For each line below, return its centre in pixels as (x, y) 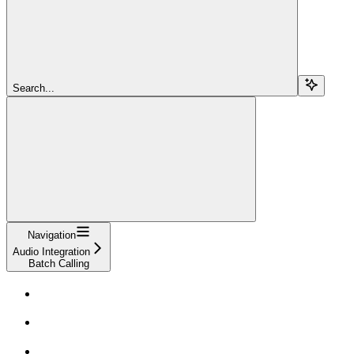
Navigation (51, 235)
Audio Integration (51, 251)
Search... (34, 88)
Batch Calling (58, 263)
